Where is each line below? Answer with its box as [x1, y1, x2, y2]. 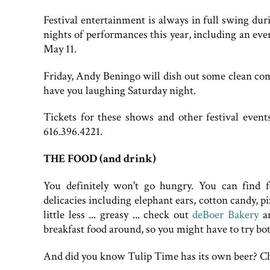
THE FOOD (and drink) [43, 151, 156, 167]
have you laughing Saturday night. [43, 83, 196, 98]
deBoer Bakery [192, 207, 259, 223]
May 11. [43, 41, 77, 57]
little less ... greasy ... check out [43, 207, 193, 223]
